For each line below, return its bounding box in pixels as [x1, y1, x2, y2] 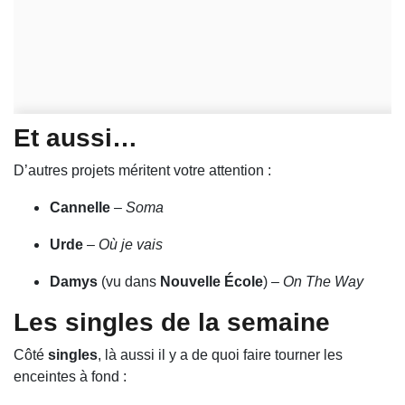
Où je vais [99, 237, 163, 253]
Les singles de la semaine [14, 308, 330, 337]
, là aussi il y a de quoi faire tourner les [98, 347, 343, 363]
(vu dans [98, 274, 160, 290]
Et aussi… [14, 124, 137, 153]
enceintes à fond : [14, 369, 127, 385]
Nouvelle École [160, 274, 263, 290]
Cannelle [50, 200, 110, 216]
